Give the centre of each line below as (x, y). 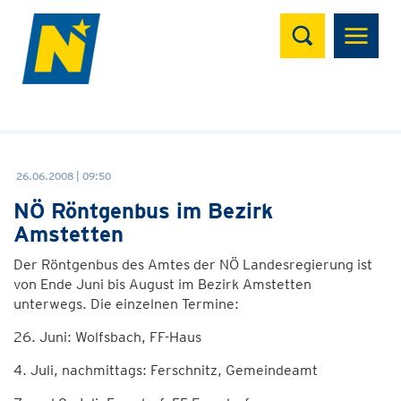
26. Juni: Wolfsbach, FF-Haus (107, 337)
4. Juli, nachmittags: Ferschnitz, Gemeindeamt (166, 370)
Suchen (316, 23)
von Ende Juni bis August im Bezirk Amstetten (162, 284)
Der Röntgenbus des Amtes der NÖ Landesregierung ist (193, 264)
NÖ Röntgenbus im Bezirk (143, 211)
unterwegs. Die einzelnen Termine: (126, 304)
